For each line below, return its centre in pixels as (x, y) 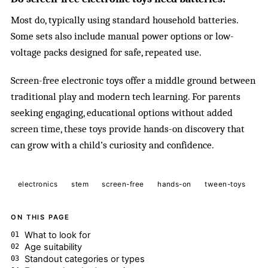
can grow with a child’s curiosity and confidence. (113, 145)
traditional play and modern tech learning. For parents (126, 96)
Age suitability (53, 247)
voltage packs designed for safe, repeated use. (106, 53)
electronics (38, 185)
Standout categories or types (84, 259)
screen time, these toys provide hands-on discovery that (128, 129)
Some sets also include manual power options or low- (123, 36)
